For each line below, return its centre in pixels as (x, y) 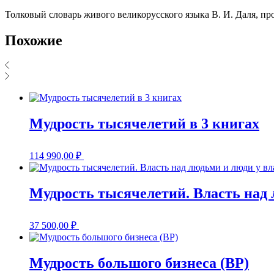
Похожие (34, 40)
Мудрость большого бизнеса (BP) (139, 263)
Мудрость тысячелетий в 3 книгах (144, 124)
